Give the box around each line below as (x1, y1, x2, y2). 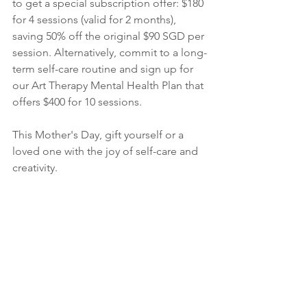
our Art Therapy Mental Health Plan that (12, 79, 206, 92)
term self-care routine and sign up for (12, 62, 196, 75)
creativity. (12, 161, 58, 174)
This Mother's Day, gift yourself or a (12, 128, 186, 141)
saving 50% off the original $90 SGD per (12, 29, 207, 42)
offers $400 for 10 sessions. (12, 95, 142, 108)
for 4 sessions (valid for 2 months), (12, 13, 179, 26)
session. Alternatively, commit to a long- (12, 46, 207, 59)
